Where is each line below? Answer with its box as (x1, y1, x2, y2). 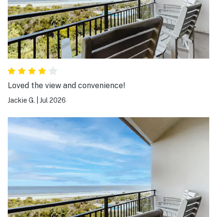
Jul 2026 (40, 96, 66, 104)
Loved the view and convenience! (8, 80, 125, 90)
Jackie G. (8, 96, 35, 104)
